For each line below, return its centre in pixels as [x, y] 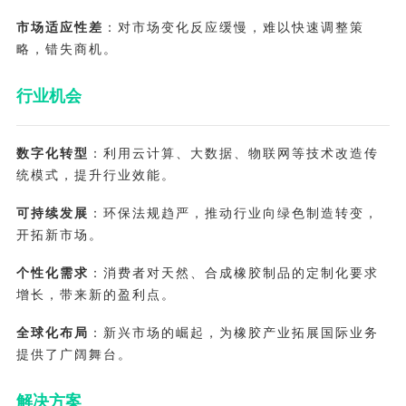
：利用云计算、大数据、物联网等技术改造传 [233, 154]
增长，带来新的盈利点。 [96, 295]
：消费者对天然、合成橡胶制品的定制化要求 [233, 273]
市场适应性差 [59, 28]
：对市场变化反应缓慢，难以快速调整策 [233, 28]
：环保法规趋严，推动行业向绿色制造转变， [233, 213]
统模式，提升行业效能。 [96, 175]
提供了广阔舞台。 [74, 354]
